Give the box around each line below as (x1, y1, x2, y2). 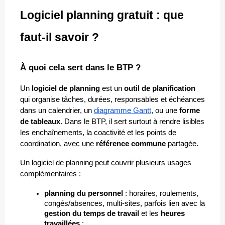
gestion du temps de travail (44, 209, 139, 218)
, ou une (151, 106, 179, 115)
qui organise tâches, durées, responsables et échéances (20, 95, 205, 104)
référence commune (96, 140, 166, 148)
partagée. (166, 140, 198, 148)
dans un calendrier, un (20, 106, 94, 115)
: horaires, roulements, (123, 189, 198, 198)
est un (100, 84, 124, 93)
